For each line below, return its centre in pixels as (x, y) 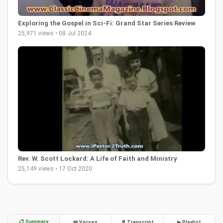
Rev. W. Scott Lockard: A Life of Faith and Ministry (98, 159)
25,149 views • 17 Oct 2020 (55, 169)
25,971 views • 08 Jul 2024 (55, 33)
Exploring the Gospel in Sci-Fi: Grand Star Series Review (107, 23)
